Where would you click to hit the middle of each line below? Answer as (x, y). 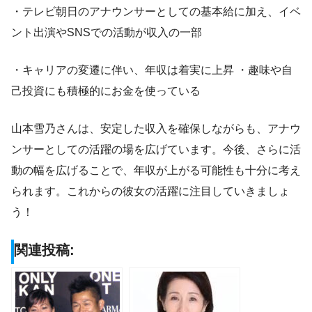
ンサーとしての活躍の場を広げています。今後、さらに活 (156, 150)
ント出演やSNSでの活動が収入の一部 (107, 33)
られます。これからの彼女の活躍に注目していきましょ (150, 192)
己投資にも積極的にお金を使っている (106, 91)
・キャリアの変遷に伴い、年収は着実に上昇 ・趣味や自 (152, 70)
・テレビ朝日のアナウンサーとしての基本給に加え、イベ (156, 12)
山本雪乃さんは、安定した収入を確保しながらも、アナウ (156, 129)
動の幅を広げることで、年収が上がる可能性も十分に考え (156, 171)
